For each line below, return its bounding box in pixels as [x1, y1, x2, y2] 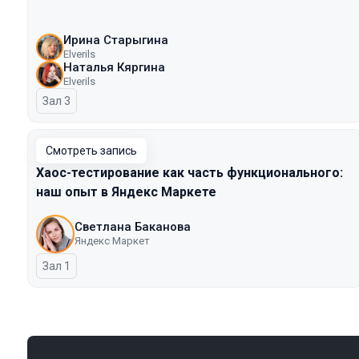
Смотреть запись [46, 144, 137, 157]
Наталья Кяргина [63, 60, 165, 75]
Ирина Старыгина [63, 33, 168, 47]
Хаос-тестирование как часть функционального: [36, 165, 343, 180]
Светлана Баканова [75, 220, 191, 234]
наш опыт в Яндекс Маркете [36, 184, 216, 200]
